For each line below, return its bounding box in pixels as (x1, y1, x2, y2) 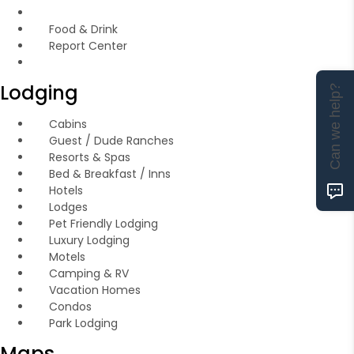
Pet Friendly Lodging (48, 216, 158, 232)
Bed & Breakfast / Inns (48, 166, 171, 182)
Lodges (48, 199, 88, 215)
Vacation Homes (48, 282, 141, 298)
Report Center (48, 38, 127, 54)
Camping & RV (48, 265, 129, 281)
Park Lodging (48, 315, 118, 331)
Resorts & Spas (48, 149, 130, 165)
